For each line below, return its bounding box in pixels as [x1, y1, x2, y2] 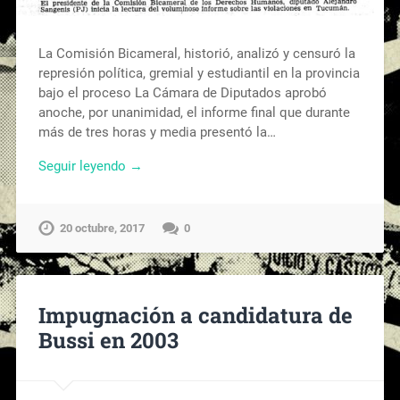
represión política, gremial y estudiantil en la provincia [37, 64, 360, 81]
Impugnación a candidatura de [37, 301, 353, 330]
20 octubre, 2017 [59, 221, 145, 236]
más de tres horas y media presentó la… [37, 123, 276, 140]
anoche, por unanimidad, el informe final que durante [37, 104, 350, 121]
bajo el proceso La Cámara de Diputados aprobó [37, 84, 327, 101]
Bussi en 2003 [37, 326, 179, 355]
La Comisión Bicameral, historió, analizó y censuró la [37, 45, 355, 62]
